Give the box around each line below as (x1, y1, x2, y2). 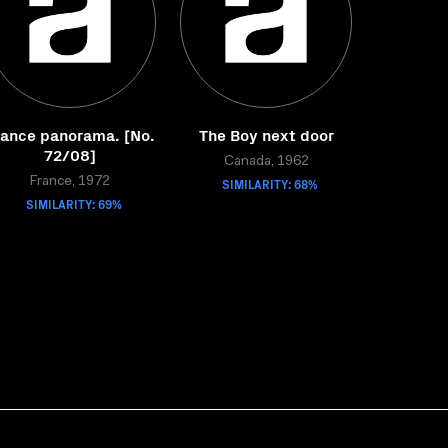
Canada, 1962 (223, 155, 309, 169)
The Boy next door (198, 123, 334, 145)
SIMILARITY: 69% (26, 195, 122, 212)
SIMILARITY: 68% (222, 175, 318, 192)
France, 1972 (30, 175, 110, 189)
